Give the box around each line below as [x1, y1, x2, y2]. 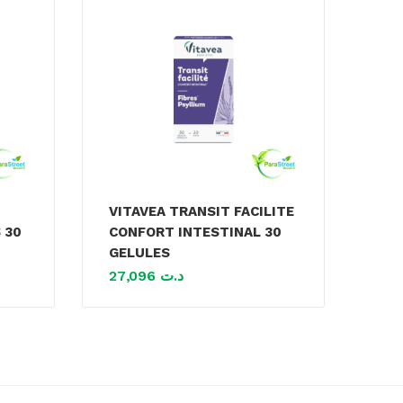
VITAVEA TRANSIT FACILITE [109, 203, 294, 220]
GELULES [109, 245, 170, 262]
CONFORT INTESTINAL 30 [109, 224, 282, 241]
